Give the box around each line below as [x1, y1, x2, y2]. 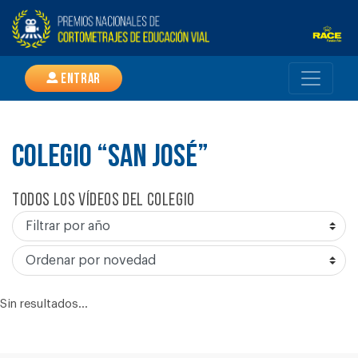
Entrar [58, 72, 101, 88]
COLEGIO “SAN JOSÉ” [12, 142, 209, 174]
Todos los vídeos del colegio [12, 192, 195, 210]
